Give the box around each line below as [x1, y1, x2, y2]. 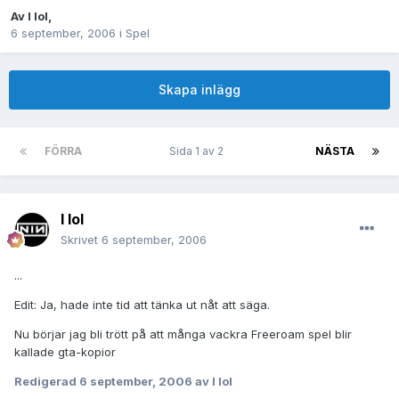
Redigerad [14, 374, 79, 389]
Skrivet [61, 232, 102, 248]
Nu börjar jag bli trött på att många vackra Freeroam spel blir [14, 327, 352, 342]
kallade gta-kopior [14, 345, 116, 360]
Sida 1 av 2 [168, 144, 229, 159]
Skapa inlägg [159, 82, 240, 98]
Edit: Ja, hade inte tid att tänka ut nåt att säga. [14, 297, 270, 313]
